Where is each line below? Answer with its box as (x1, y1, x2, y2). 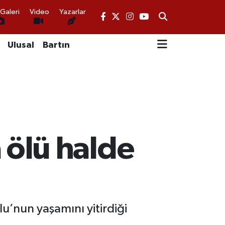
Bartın (42, 40, 70, 50)
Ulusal (7, 40, 34, 50)
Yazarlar (59, 8, 86, 16)
